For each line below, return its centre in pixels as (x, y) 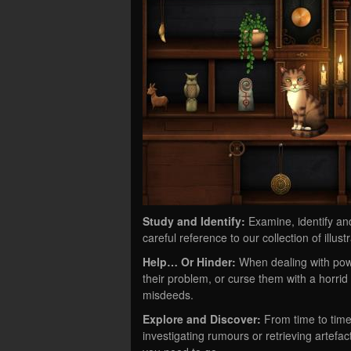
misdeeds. (168, 294)
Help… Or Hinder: (191, 261)
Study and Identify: (195, 221)
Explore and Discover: (203, 318)
